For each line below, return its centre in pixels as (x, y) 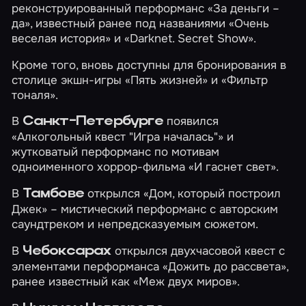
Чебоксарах (67, 252)
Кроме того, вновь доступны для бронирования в (149, 65)
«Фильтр (245, 80)
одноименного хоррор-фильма (100, 167)
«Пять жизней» (167, 80)
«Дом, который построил (212, 194)
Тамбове (53, 194)
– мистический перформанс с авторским (163, 209)
